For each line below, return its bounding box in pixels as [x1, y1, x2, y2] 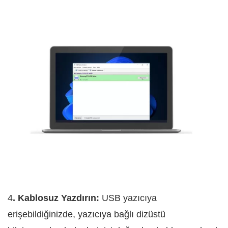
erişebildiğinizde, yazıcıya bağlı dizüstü [8, 209, 165, 220]
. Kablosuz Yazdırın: [13, 193, 99, 204]
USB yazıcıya [99, 193, 157, 204]
